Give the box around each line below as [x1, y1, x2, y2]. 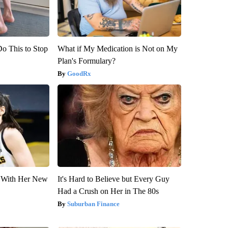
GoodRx [67, 70, 91, 78]
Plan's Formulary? [57, 56, 116, 66]
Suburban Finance [67, 200, 120, 208]
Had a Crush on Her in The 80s [57, 187, 159, 196]
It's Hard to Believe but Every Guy [57, 175, 169, 184]
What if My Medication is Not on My [57, 44, 178, 53]
